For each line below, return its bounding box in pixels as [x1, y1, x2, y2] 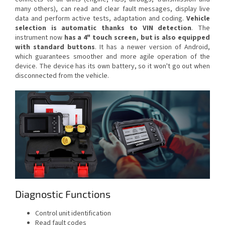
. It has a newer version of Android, [95, 42, 210, 53]
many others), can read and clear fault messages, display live [15, 4, 210, 15]
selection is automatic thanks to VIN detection [15, 23, 192, 34]
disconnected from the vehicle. [15, 71, 109, 81]
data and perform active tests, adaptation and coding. [15, 14, 186, 24]
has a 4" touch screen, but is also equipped [64, 33, 210, 43]
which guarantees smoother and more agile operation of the [15, 52, 210, 62]
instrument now [15, 33, 64, 43]
